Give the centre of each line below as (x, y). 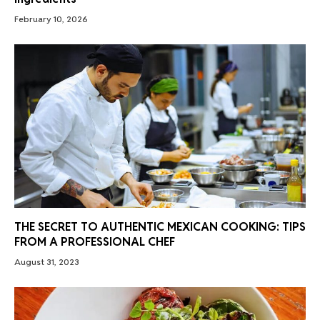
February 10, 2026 (51, 19)
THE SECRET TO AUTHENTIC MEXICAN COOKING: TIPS (160, 227)
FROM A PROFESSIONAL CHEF (95, 242)
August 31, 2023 (47, 262)
